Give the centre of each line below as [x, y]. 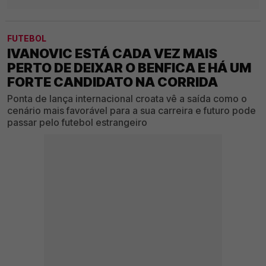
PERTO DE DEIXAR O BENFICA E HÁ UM [129, 68]
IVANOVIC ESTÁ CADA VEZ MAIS [112, 54]
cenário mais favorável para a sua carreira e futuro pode [132, 111]
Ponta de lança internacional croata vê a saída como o [127, 99]
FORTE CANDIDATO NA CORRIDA [113, 82]
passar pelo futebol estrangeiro [77, 123]
